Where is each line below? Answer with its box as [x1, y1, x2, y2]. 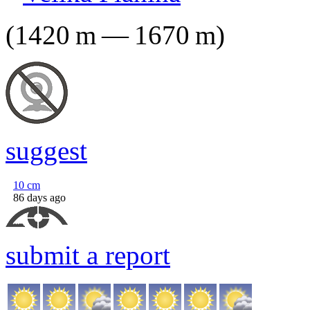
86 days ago [13, 192, 66, 203]
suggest [6, 136, 87, 165]
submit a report [6, 240, 170, 270]
